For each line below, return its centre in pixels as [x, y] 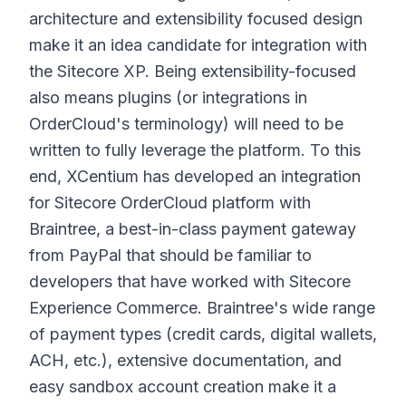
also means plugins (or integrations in [168, 97]
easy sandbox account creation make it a [183, 387]
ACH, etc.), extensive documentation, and [185, 360]
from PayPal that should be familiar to [170, 255]
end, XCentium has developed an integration [195, 176]
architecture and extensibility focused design [196, 19]
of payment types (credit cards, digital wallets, [203, 334]
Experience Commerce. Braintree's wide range [202, 308]
